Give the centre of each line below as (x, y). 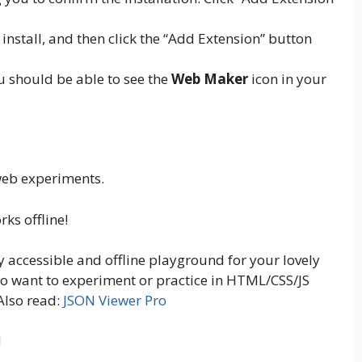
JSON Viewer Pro (115, 301)
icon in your (287, 78)
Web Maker (210, 78)
